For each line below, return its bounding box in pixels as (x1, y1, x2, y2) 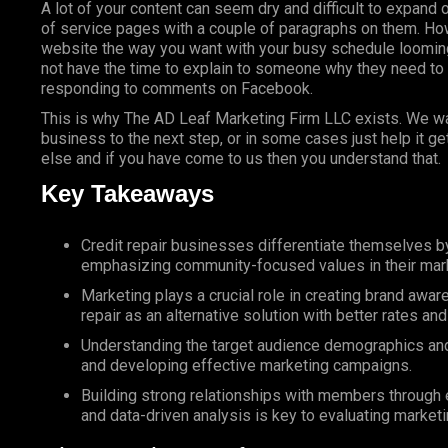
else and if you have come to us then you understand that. (40, 149, 441, 169)
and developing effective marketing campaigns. (80, 356, 412, 376)
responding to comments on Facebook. (40, 79, 313, 99)
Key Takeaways (40, 180, 214, 208)
